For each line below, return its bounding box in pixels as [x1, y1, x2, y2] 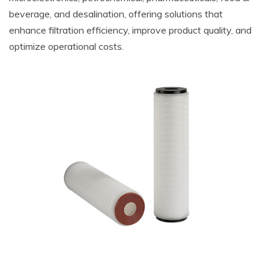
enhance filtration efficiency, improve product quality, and [9, 23, 252, 36]
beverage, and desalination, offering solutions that [9, 7, 223, 20]
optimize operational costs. [9, 40, 124, 52]
